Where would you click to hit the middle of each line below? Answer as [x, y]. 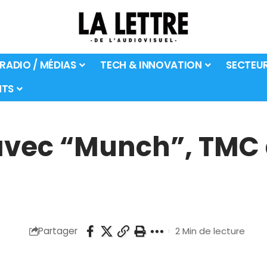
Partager [58, 231]
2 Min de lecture [210, 231]
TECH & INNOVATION [151, 65]
